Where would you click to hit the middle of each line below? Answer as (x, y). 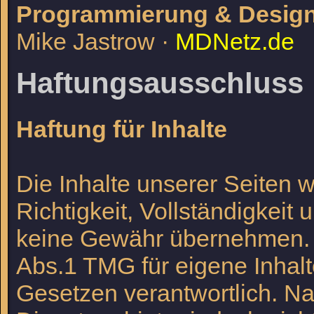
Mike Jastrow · (96, 42)
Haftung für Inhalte (122, 129)
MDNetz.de (235, 42)
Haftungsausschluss (160, 83)
